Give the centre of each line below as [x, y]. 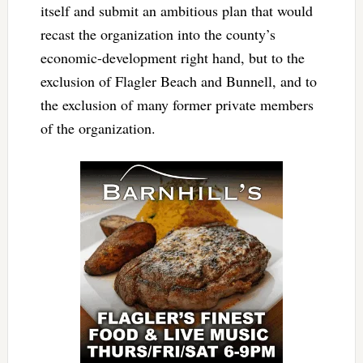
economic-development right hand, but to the [172, 57]
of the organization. [98, 128]
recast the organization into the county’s [158, 34]
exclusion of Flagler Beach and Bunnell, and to [178, 81]
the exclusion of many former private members [177, 104]
